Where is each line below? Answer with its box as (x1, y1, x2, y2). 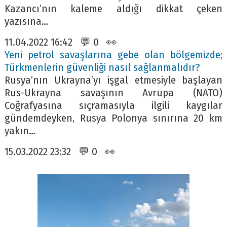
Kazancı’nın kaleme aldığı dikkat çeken (4, 2, 223, 15)
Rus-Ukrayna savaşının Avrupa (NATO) (4, 86, 223, 99)
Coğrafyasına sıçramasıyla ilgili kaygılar (4, 99, 223, 112)
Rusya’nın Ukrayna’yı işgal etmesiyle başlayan (4, 73, 223, 87)
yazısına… (4, 15, 48, 28)
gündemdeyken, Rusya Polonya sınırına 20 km (4, 111, 223, 125)
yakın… (4, 124, 35, 137)
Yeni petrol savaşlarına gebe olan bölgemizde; (4, 48, 223, 61)
